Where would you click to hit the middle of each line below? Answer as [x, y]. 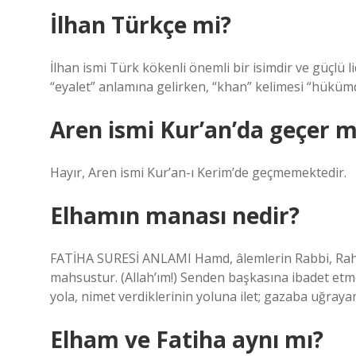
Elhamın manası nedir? [175, 215]
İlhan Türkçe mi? [141, 25]
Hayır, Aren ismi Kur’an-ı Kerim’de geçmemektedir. [198, 172]
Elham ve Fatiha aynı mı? [187, 339]
